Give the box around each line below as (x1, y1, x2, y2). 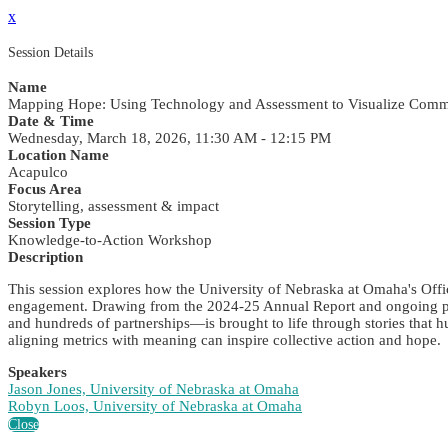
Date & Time (8, 113, 94, 130)
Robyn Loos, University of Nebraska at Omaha (8, 398, 302, 415)
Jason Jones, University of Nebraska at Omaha (8, 381, 299, 398)
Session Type (8, 215, 91, 232)
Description (8, 249, 83, 266)
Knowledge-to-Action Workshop (8, 232, 212, 249)
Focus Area (8, 181, 82, 198)
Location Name (8, 147, 109, 164)
